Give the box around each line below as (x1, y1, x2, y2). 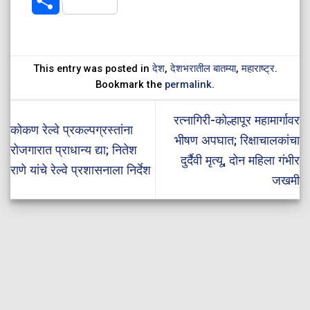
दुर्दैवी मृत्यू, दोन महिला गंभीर (181, 152, 300, 167)
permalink (165, 78, 212, 91)
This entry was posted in (33, 62, 152, 75)
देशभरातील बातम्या (170, 62, 236, 75)
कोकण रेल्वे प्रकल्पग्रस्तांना (10, 122, 133, 138)
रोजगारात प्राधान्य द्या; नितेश (10, 143, 137, 158)
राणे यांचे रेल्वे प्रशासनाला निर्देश (10, 163, 151, 178)
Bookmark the (95, 78, 165, 91)
